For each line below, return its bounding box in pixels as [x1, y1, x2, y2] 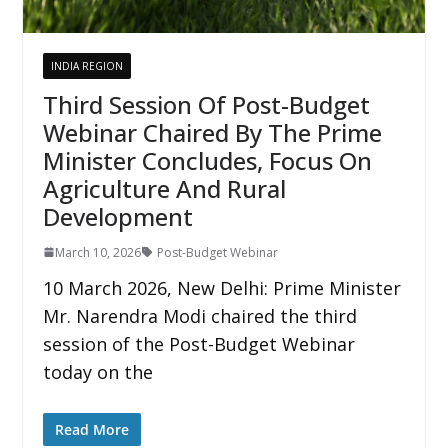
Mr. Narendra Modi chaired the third [42, 303, 357, 328]
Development [42, 199, 193, 233]
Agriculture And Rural [42, 171, 286, 205]
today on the [42, 359, 153, 384]
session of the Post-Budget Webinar [42, 331, 355, 356]
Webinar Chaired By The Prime [42, 115, 382, 149]
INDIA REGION [50, 58, 123, 73]
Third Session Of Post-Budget [42, 87, 370, 121]
